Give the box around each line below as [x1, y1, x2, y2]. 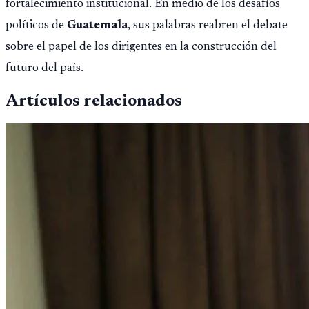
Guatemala [67, 19, 128, 32]
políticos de [6, 19, 67, 32]
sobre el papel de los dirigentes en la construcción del [6, 41, 277, 54]
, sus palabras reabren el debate [128, 19, 288, 32]
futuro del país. [6, 62, 83, 75]
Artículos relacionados [6, 93, 182, 110]
